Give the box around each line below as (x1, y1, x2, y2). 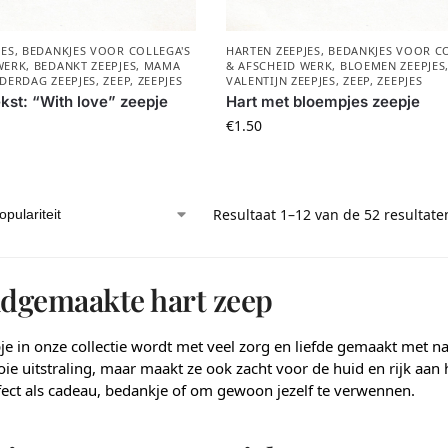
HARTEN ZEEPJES (225, 43, 321, 59)
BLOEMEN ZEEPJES (339, 58, 446, 74)
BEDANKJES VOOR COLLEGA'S (22, 43, 191, 59)
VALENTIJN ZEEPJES (225, 73, 336, 89)
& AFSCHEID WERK (225, 58, 333, 74)
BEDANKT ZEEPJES (33, 58, 137, 74)
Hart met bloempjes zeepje (225, 92, 420, 112)
